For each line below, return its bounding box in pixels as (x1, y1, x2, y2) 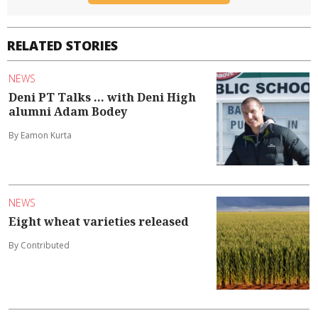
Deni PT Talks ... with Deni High (9, 89, 196, 105)
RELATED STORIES (7, 37, 118, 55)
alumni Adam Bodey (9, 103, 127, 119)
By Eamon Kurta (9, 128, 72, 141)
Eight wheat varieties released (9, 213, 189, 229)
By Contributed (9, 238, 70, 251)
